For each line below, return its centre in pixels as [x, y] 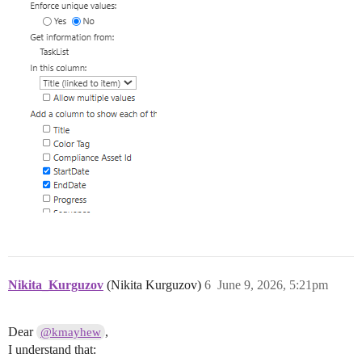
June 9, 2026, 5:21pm [273, 285]
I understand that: [52, 350]
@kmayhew [71, 333]
